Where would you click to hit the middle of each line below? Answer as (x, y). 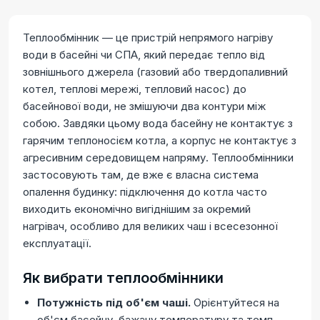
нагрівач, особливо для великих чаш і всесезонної (150, 226)
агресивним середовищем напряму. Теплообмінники (158, 157)
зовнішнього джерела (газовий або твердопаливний (155, 72)
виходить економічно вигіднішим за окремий (137, 209)
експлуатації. (57, 243)
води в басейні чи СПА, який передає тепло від (144, 55)
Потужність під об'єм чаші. (114, 302)
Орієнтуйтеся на (235, 302)
